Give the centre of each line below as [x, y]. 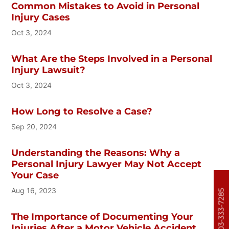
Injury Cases [41, 18]
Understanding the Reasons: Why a [96, 153]
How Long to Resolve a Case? [82, 112]
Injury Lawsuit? [49, 70]
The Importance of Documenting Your [102, 217]
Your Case [35, 176]
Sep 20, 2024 [34, 127]
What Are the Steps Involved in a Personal [112, 59]
